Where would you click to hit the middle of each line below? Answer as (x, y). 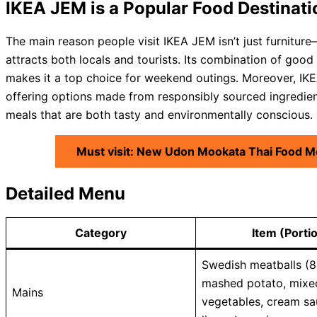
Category (101, 232)
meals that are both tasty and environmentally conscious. (159, 114)
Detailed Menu (65, 193)
